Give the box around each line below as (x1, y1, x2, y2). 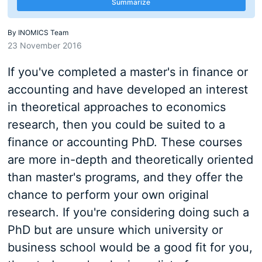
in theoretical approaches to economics (7, 100, 226, 114)
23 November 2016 (7, 40, 82, 50)
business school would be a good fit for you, (7, 240, 253, 254)
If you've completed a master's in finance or (7, 65, 248, 79)
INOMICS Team (18, 28, 68, 37)
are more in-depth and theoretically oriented (7, 153, 253, 167)
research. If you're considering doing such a (7, 205, 249, 219)
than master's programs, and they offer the (7, 170, 243, 184)
